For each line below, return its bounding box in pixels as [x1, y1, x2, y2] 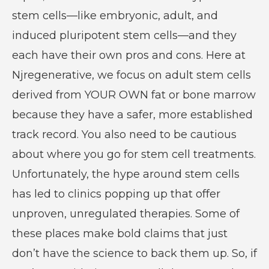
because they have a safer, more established [11, 107, 253, 121]
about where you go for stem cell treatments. [11, 147, 256, 161]
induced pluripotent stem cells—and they [11, 28, 237, 42]
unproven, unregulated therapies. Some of [11, 207, 240, 220]
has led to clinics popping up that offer [11, 187, 220, 201]
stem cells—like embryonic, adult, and [11, 8, 218, 22]
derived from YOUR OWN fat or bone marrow [11, 88, 256, 101]
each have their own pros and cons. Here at [11, 48, 246, 62]
